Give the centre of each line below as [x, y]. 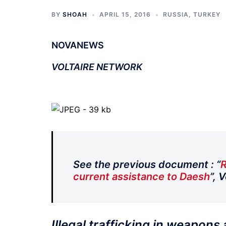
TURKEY [207, 14]
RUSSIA [176, 14]
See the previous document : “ [147, 165]
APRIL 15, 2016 [125, 14]
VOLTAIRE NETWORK [97, 67]
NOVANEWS [78, 45]
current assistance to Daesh [142, 177]
